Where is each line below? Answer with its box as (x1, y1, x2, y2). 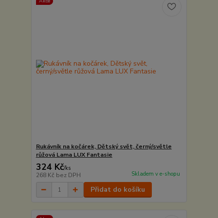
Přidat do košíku (90, 185, 145, 195)
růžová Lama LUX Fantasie (36, 151, 112, 159)
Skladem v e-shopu (131, 170, 180, 178)
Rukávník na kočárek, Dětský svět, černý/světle (36, 143, 172, 151)
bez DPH (55, 171, 81, 180)
